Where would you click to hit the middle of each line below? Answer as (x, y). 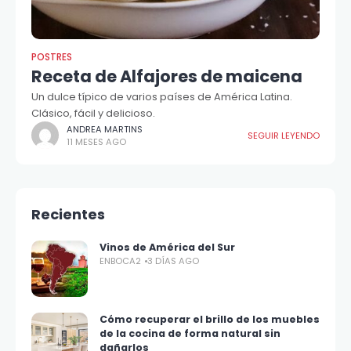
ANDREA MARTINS (105, 129)
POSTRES (52, 58)
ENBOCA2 (120, 261)
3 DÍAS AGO (173, 261)
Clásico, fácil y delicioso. (93, 114)
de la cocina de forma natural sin (190, 334)
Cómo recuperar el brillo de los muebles (210, 320)
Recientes (68, 215)
